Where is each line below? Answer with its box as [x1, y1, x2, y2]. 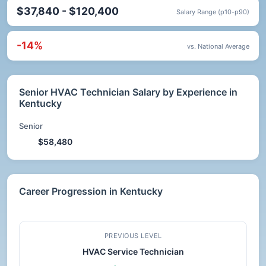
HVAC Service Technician [82, 246, 184, 256]
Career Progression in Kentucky [19, 185, 163, 197]
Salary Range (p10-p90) [176, 8, 249, 16]
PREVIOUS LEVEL [104, 232, 162, 240]
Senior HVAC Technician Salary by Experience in [19, 86, 237, 98]
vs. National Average [187, 42, 249, 50]
